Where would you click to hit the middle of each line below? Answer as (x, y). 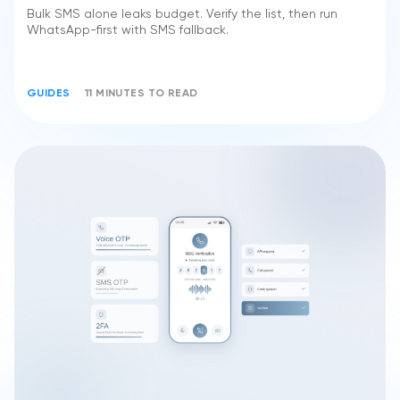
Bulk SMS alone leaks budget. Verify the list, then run (182, 14)
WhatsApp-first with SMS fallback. (128, 30)
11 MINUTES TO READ (141, 93)
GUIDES (49, 93)
